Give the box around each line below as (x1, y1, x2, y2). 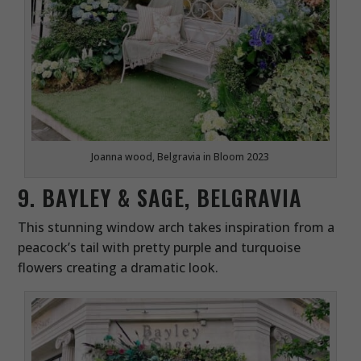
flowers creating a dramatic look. (18, 259, 219, 277)
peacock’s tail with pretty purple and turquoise (18, 239, 301, 257)
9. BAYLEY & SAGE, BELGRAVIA (18, 181, 303, 214)
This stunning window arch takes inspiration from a (18, 218, 335, 237)
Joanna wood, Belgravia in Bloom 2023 (91, 150, 270, 164)
